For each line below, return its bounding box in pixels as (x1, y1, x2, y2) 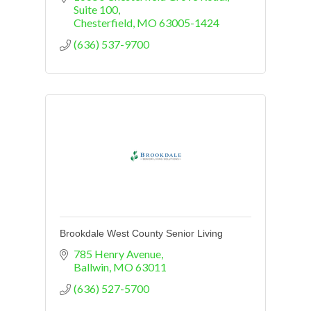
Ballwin (74, 260, 109, 274)
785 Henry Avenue (74, 247, 161, 261)
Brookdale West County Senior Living (60, 228, 223, 239)
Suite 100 (74, 3, 118, 17)
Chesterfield (74, 16, 133, 30)
